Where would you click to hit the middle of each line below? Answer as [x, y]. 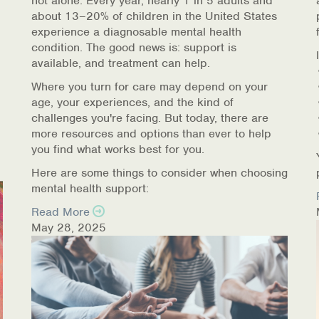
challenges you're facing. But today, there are [150, 118]
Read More [61, 212]
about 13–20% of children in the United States [154, 16]
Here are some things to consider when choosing [159, 173]
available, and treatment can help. [121, 63]
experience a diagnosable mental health [136, 32]
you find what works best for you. [118, 149]
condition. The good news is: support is [134, 47]
